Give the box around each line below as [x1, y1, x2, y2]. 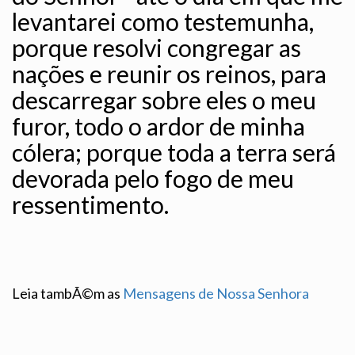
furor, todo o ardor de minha [12, 112, 305, 141]
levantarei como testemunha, [12, 7, 314, 36]
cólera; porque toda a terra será [12, 138, 336, 167]
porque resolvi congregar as [12, 33, 301, 63]
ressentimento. [12, 190, 169, 219]
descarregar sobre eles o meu [12, 86, 316, 115]
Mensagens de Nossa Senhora [123, 284, 309, 303]
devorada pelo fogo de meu [12, 164, 294, 193]
